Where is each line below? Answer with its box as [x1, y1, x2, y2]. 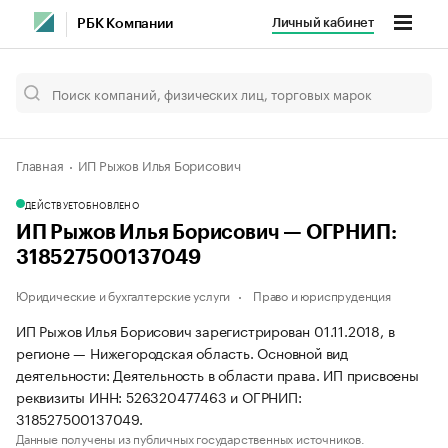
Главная [16, 154, 64, 174]
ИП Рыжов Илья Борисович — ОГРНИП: [16, 223, 397, 243]
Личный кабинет [271, 16, 374, 29]
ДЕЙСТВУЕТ [25, 197, 79, 211]
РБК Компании [77, 17, 173, 31]
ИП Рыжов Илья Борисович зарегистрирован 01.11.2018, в [16, 319, 395, 341]
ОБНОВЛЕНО [78, 197, 139, 211]
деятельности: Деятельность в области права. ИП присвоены [16, 363, 419, 385]
